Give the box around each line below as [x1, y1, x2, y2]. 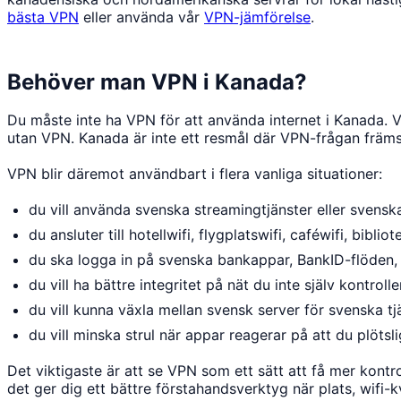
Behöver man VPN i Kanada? [7, 68, 307, 95]
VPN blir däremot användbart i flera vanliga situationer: [7, 164, 382, 183]
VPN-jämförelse [204, 7, 311, 26]
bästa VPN [7, 7, 79, 26]
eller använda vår [79, 7, 204, 26]
